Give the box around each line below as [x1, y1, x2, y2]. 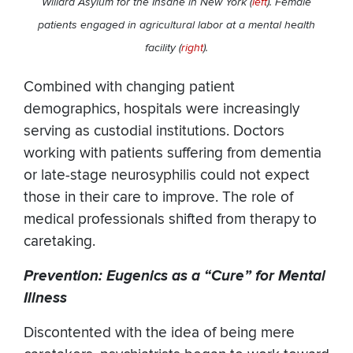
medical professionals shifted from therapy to [24, 210, 317, 229]
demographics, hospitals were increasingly [24, 100, 299, 119]
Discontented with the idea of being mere [24, 324, 295, 343]
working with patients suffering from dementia [24, 144, 321, 163]
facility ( [145, 41, 181, 55]
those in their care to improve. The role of [24, 188, 293, 207]
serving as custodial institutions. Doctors [24, 122, 284, 141]
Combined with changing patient [24, 78, 235, 97]
